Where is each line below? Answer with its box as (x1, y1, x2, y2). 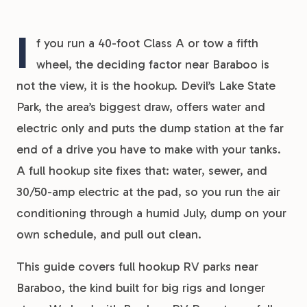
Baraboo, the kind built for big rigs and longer (16, 280, 265, 295)
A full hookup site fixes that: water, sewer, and (16, 163, 267, 178)
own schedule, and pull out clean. (16, 227, 201, 242)
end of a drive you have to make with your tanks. (16, 142, 281, 157)
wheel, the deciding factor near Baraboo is (36, 57, 269, 72)
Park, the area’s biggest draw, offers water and (16, 99, 265, 114)
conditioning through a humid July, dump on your (16, 206, 286, 221)
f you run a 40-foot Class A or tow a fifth (36, 36, 258, 51)
